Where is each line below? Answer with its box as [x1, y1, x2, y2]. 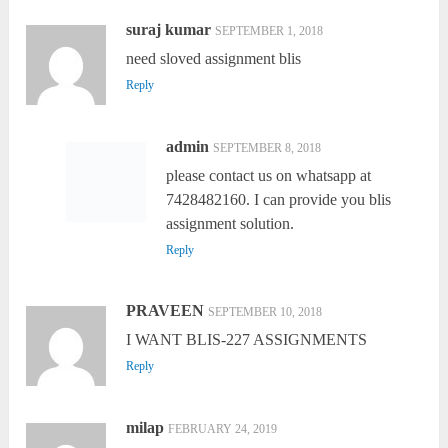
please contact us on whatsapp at [165, 167, 371, 185]
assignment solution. [165, 215, 294, 233]
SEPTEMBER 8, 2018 [212, 141, 321, 156]
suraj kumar [126, 21, 212, 39]
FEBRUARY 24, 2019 [168, 422, 278, 437]
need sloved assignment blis [126, 50, 302, 68]
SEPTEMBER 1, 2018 [215, 24, 324, 39]
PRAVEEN [126, 302, 205, 320]
